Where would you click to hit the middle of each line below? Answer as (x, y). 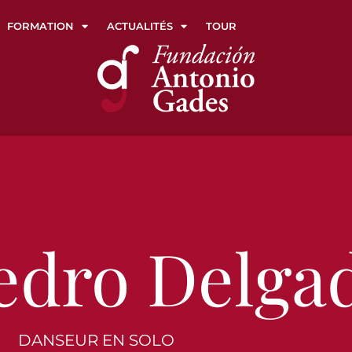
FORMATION (40, 26)
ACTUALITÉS (140, 26)
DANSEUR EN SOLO (96, 340)
